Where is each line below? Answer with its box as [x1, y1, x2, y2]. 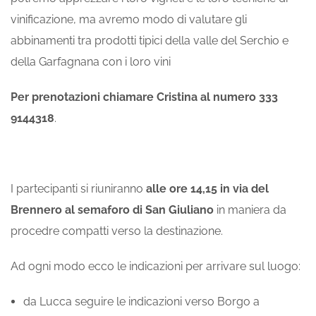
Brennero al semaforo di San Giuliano [11, 203, 214, 217]
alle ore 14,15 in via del [146, 182, 269, 196]
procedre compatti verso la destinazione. [11, 224, 223, 238]
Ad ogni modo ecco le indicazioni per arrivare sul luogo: [11, 260, 300, 274]
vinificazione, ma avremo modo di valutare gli [11, 13, 247, 27]
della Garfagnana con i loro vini [11, 55, 171, 69]
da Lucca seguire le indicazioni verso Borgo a [23, 295, 260, 309]
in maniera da [214, 203, 286, 217]
